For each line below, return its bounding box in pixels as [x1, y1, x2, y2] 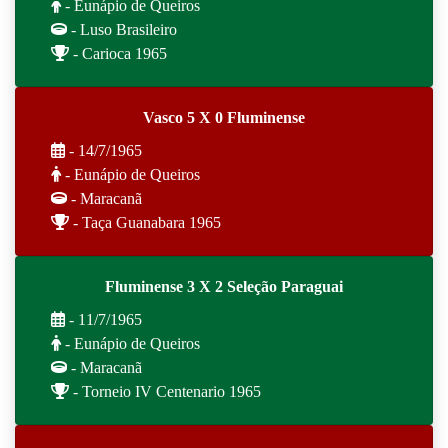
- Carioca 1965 [69, 45, 167, 62]
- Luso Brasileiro [67, 21, 177, 38]
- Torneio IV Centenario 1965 [69, 383, 261, 400]
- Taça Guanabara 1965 [69, 214, 221, 231]
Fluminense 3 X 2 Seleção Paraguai [105, 278, 343, 295]
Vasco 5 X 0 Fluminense [143, 109, 305, 126]
